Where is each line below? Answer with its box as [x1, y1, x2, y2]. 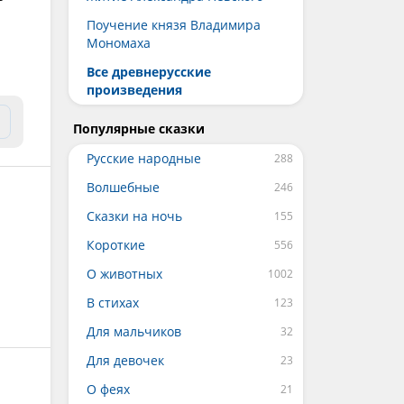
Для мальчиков [87, 323, 181, 340]
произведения [87, 81, 182, 98]
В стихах [87, 294, 139, 311]
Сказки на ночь [87, 207, 182, 225]
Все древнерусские [87, 63, 211, 80]
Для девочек [87, 352, 164, 369]
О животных [87, 265, 162, 282]
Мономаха [87, 34, 151, 51]
